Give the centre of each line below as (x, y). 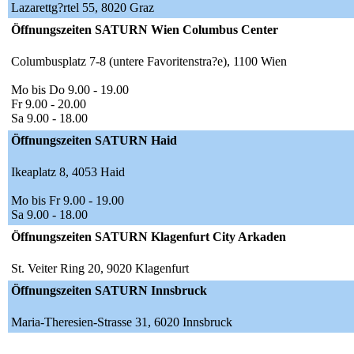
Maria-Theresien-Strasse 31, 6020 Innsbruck (122, 322)
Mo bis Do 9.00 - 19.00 (70, 90)
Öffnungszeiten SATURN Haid (94, 141)
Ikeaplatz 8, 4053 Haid (68, 172)
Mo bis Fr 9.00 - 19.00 (68, 201)
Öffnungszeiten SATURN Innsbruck (109, 291)
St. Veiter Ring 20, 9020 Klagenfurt (100, 269)
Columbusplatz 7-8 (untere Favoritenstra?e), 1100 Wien (149, 62)
